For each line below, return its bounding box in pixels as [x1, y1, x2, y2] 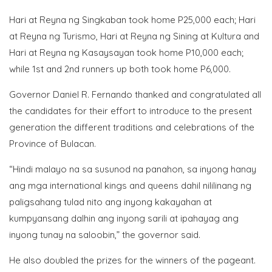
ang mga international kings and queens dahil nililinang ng [9, 180, 251, 191]
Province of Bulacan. [9, 138, 96, 149]
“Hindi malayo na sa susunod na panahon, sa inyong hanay [9, 163, 256, 175]
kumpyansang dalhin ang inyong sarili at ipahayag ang [9, 212, 239, 224]
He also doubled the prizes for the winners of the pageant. [9, 254, 256, 266]
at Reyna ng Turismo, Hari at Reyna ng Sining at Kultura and [9, 30, 259, 42]
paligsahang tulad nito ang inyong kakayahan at [9, 196, 212, 208]
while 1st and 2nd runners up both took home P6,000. [9, 63, 233, 75]
